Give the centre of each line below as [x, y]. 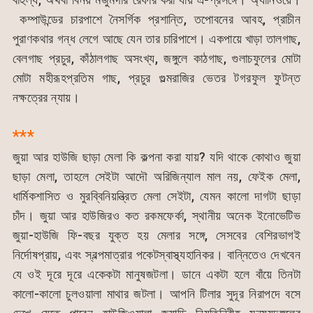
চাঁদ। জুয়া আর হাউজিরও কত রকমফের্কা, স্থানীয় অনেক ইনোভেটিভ [156, 215]
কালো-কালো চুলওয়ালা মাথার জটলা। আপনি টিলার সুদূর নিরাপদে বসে [156, 293]
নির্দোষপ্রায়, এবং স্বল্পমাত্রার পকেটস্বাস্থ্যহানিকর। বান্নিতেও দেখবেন [156, 254]
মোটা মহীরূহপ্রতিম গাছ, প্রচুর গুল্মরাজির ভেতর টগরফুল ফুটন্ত [156, 78]
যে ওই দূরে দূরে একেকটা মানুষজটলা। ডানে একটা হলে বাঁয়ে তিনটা [156, 274]
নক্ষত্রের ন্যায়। [46, 97]
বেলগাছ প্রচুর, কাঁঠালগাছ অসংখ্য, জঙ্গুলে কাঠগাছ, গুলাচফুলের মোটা [156, 58]
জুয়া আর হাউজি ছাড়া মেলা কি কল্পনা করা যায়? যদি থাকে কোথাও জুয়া [156, 156]
